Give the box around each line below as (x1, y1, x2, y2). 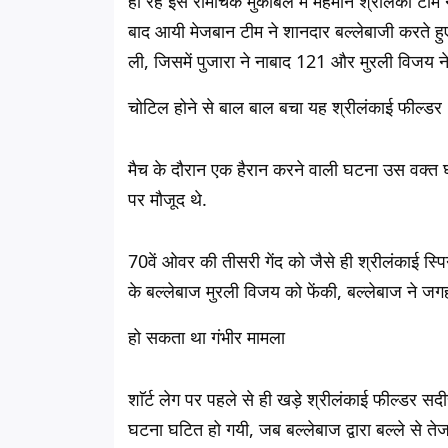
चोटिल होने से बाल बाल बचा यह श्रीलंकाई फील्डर (128, 95, 442, 119)
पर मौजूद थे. (128, 187, 207, 211)
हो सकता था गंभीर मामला (128, 325, 285, 349)
